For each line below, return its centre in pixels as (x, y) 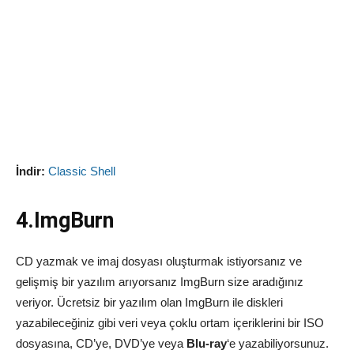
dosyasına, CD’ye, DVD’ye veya (101, 344)
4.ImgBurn (65, 221)
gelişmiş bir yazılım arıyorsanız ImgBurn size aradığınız (160, 282)
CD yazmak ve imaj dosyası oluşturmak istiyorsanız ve (159, 262)
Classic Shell (82, 171)
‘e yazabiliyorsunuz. (278, 344)
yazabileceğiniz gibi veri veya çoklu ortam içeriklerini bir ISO (170, 323)
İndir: (30, 171)
